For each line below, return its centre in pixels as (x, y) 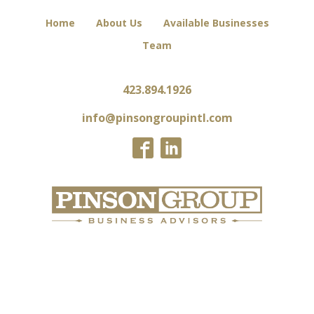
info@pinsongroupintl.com (157, 117)
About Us (119, 22)
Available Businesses (216, 22)
